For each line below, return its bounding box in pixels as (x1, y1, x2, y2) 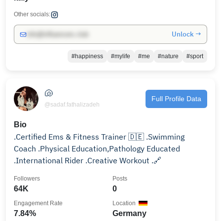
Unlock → (172, 30, 201, 38)
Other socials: (14, 11, 50, 18)
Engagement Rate (14, 200, 63, 207)
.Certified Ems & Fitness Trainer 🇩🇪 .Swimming (14, 132, 184, 142)
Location (112, 200, 136, 207)
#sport (186, 53, 203, 60)
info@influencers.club (27, 31, 88, 38)
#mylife (111, 53, 130, 60)
